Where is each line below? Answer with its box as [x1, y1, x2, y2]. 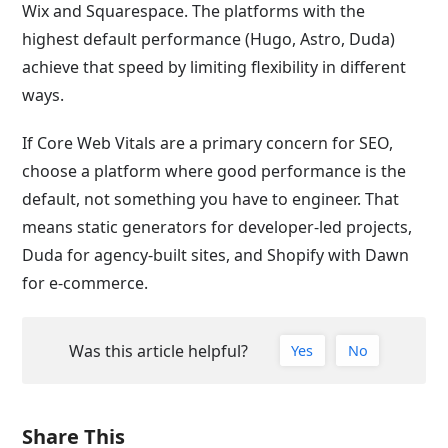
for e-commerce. [22, 271, 149, 294]
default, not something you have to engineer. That [22, 187, 400, 210]
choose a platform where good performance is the [22, 159, 407, 182]
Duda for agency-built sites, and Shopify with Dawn [22, 243, 410, 266]
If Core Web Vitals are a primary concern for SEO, [22, 131, 394, 154]
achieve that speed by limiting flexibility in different [22, 55, 407, 78]
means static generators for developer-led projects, [22, 215, 413, 238]
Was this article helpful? [68, 339, 248, 362]
